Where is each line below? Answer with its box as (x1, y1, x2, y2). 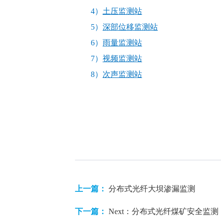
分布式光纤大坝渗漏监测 (109, 184, 195, 193)
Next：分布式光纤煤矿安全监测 (109, 207, 219, 216)
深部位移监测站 (103, 23, 158, 31)
